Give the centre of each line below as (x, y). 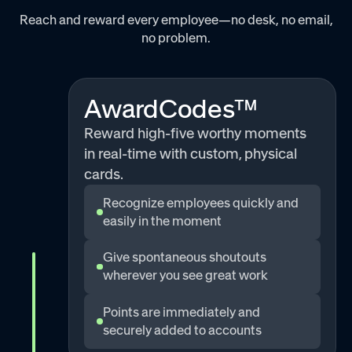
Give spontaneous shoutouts (184, 257)
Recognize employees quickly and (200, 202)
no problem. (176, 38)
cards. (104, 174)
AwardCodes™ (171, 109)
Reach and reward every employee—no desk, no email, (176, 20)
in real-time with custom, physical (191, 154)
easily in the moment (162, 220)
